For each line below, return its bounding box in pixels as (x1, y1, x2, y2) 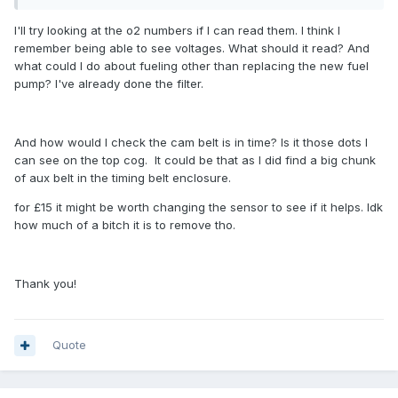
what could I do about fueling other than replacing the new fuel (14, 59, 369, 74)
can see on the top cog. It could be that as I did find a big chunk (14, 153, 376, 168)
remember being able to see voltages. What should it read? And (14, 41, 370, 56)
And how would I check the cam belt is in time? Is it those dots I (14, 135, 368, 150)
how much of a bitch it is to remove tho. (14, 218, 239, 233)
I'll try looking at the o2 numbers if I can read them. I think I (14, 23, 340, 38)
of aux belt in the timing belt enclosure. (14, 171, 235, 186)
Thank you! (14, 276, 76, 291)
